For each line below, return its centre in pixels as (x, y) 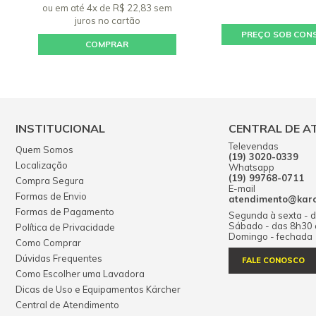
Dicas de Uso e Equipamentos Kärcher (98, 289)
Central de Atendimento (67, 305)
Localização (42, 165)
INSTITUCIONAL (60, 128)
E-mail (242, 188)
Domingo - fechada (271, 236)
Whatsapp (251, 167)
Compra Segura (50, 181)
